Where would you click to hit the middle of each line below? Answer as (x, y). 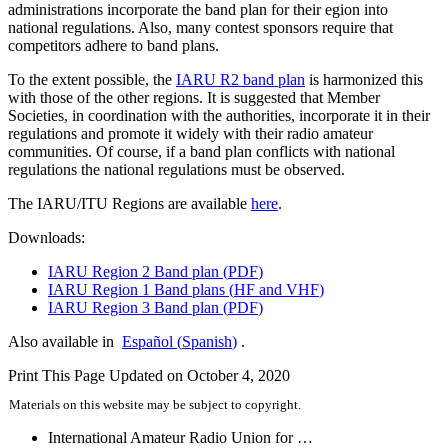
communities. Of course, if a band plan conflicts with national (201, 151)
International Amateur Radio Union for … (180, 437)
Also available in (63, 341)
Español (147, 341)
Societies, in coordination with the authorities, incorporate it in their (219, 115)
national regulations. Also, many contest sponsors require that (200, 27)
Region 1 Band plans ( (161, 289)
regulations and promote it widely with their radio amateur (190, 133)
